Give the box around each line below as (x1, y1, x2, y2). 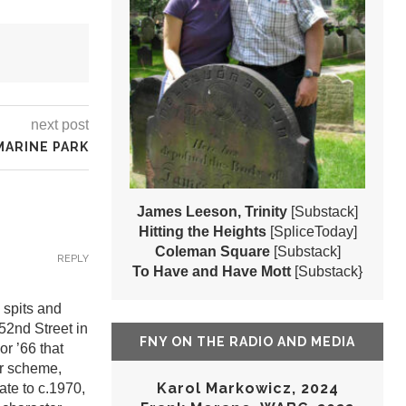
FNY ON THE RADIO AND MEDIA (140, 334, 355, 350)
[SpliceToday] (269, 224, 357, 240)
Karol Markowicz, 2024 (156, 380, 339, 398)
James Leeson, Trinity (137, 204, 287, 220)
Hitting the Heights (138, 224, 266, 240)
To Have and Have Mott (132, 264, 291, 280)
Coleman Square (154, 244, 274, 260)
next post (31, 117, 89, 132)
